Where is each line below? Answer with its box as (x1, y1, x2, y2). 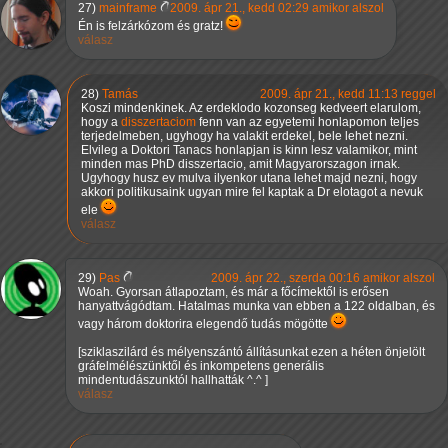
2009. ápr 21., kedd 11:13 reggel (260, 87, 436, 102)
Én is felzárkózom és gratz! (78, 19, 226, 34)
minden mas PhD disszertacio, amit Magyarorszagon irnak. (81, 157, 400, 172)
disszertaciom (121, 115, 196, 130)
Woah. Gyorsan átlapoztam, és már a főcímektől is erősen (78, 285, 389, 300)
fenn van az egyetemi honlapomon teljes (196, 115, 419, 130)
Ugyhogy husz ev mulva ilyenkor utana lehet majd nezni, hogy (81, 171, 417, 186)
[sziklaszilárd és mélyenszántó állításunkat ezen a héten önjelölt (78, 345, 425, 360)
